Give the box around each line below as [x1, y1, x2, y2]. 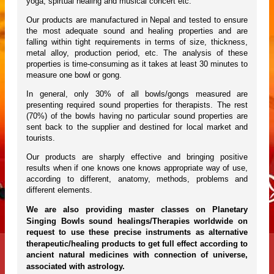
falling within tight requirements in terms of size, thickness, [26, 37, 248, 47]
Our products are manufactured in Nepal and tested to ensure [26, 15, 248, 25]
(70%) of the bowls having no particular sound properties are [26, 111, 248, 121]
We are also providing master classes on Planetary [26, 205, 248, 215]
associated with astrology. [26, 261, 125, 271]
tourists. [26, 133, 55, 143]
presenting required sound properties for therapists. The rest [26, 100, 248, 110]
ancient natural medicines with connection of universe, [26, 250, 248, 260]
